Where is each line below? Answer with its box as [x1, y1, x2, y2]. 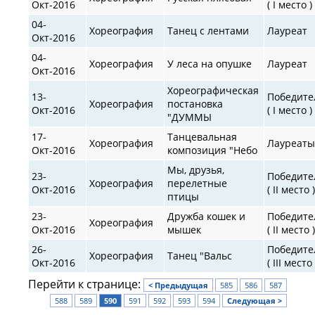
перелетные [167, 176, 228, 190]
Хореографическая [167, 83, 259, 97]
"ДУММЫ [167, 110, 212, 124]
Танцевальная [167, 129, 238, 143]
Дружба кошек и [167, 209, 246, 223]
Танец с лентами [167, 23, 250, 37]
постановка [167, 96, 224, 110]
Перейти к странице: [28, 276, 143, 292]
